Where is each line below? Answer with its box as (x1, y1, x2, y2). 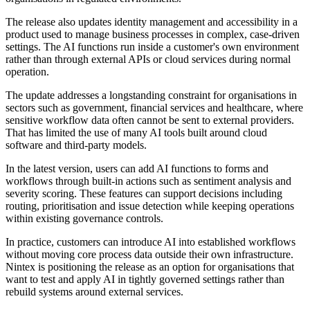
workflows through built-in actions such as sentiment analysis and (6, 175, 291, 188)
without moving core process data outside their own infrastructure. (6, 248, 293, 261)
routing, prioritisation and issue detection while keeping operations (6, 200, 294, 212)
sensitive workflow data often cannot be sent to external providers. (6, 114, 294, 127)
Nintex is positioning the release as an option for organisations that (6, 261, 294, 273)
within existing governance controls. (6, 212, 163, 225)
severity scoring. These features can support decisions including (6, 188, 282, 200)
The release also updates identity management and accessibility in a (6, 16, 298, 28)
